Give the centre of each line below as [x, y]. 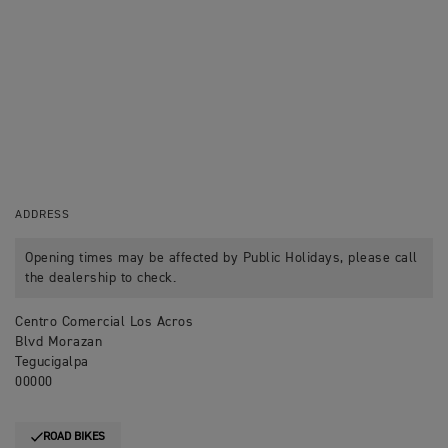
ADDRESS [42, 215]
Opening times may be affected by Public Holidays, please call [221, 258]
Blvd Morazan [58, 342]
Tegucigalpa [52, 362]
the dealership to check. [100, 278]
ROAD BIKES [74, 437]
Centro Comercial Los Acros [104, 322]
